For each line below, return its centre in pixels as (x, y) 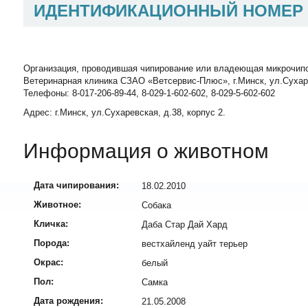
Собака (156, 206)
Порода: (52, 243)
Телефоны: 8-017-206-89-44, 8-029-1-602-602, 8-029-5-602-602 (149, 93)
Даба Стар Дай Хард (185, 225)
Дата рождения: (68, 301)
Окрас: (48, 263)
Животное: (57, 205)
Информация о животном (146, 151)
